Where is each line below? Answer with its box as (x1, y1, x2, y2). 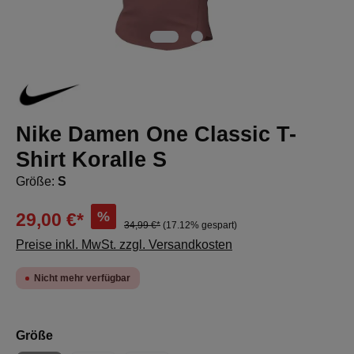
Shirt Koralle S (16, 148, 167, 171)
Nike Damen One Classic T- (16, 122, 296, 146)
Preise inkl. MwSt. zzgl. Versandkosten (16, 238, 232, 251)
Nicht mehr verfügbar (34, 273, 130, 284)
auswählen (52, 328, 120, 341)
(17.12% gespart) (163, 220, 237, 231)
